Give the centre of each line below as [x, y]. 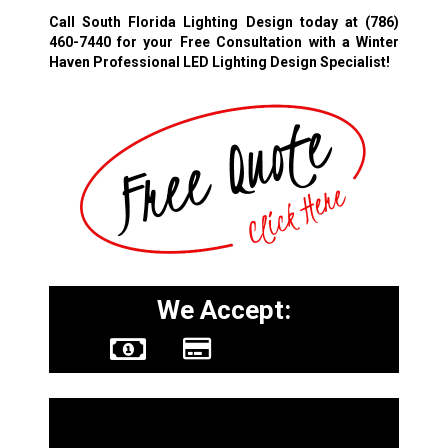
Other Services [158, 425]
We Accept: [223, 310]
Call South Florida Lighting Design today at [207, 21]
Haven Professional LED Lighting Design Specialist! [219, 61]
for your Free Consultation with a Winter [255, 41]
